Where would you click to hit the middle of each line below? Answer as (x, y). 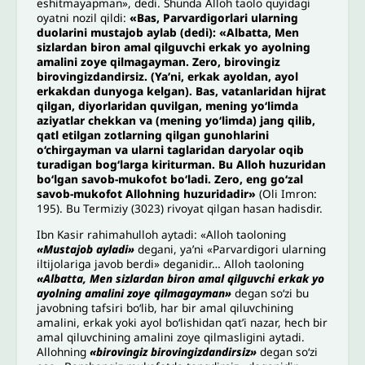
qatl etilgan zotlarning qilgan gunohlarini (153, 135)
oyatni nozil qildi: (84, 18)
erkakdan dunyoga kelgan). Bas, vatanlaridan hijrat (182, 91)
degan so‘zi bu (270, 292)
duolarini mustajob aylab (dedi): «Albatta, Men (168, 33)
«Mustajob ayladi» (86, 248)
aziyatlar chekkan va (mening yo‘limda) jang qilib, (176, 121)
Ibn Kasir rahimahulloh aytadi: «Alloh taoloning (162, 234)
